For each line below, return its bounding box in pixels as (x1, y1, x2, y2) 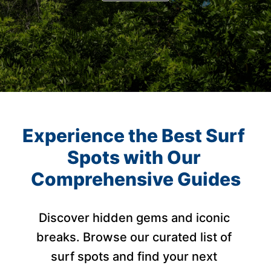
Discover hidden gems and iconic (38, 210, 230, 225)
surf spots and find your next (51, 249, 217, 264)
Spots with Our (67, 146, 201, 168)
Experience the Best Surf (22, 124, 245, 146)
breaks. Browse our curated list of (36, 229, 232, 244)
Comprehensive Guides (30, 168, 241, 190)
